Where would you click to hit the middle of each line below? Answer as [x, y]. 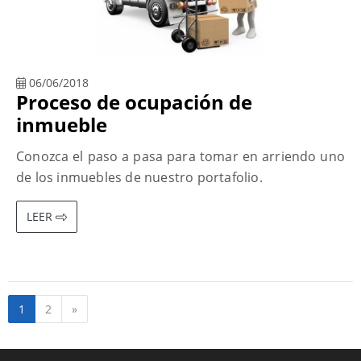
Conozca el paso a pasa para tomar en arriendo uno [180, 156]
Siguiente [102, 308]
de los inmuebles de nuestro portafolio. [139, 177]
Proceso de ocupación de [134, 102]
